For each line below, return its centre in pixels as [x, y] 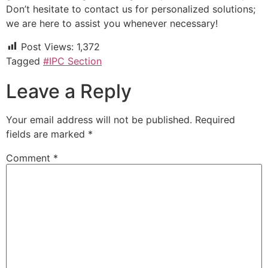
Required [215, 119]
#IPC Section [72, 61]
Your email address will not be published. [99, 119]
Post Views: [47, 46]
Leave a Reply [69, 91]
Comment [30, 158]
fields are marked [47, 134]
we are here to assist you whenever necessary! [112, 24]
